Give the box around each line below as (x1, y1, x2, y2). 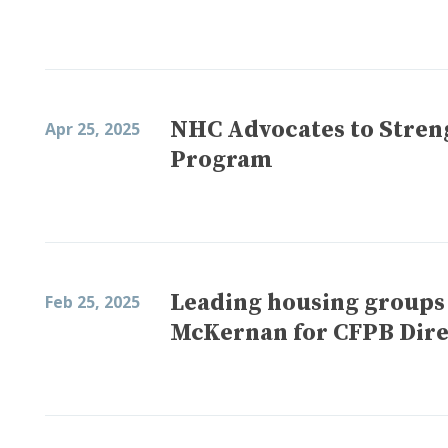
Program (170, 145, 273, 175)
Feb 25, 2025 (45, 291, 140, 313)
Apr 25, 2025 (45, 118, 140, 140)
